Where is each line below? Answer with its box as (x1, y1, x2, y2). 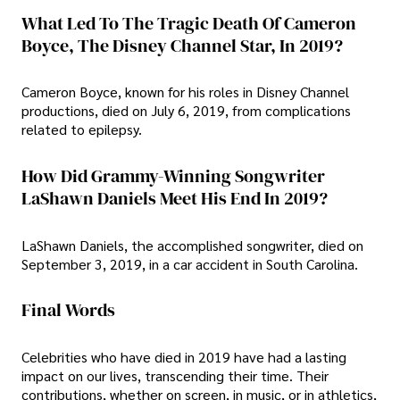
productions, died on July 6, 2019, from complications (21, 101, 351, 121)
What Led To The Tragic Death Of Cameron (21, 10, 356, 36)
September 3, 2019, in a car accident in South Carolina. (21, 254, 358, 273)
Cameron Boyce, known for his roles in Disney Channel (21, 82, 349, 102)
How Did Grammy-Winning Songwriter (21, 163, 325, 189)
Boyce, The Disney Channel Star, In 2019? (21, 32, 343, 58)
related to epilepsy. (21, 120, 142, 139)
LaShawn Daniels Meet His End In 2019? (21, 186, 328, 212)
